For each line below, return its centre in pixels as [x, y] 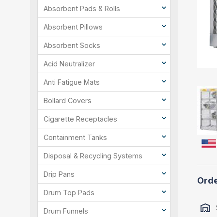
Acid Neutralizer [69, 64]
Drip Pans [59, 174]
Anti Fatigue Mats [72, 82]
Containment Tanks [75, 138]
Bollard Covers [68, 101]
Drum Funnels [66, 211]
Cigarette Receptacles [80, 119]
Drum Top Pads [69, 193]
